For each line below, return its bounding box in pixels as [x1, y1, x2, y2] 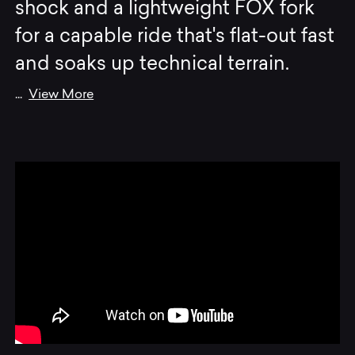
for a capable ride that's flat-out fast [15, 27, 335, 47]
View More [29, 88, 94, 101]
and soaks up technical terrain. [15, 55, 290, 74]
